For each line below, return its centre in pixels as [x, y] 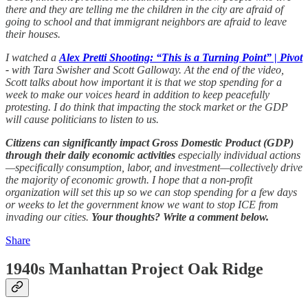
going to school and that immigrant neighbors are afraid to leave [146, 21]
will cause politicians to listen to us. [82, 119]
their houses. [33, 34]
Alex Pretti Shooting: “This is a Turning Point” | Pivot [181, 57]
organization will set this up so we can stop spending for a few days [151, 192]
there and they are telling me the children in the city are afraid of [144, 9]
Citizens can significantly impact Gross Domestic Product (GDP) [150, 142]
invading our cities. [48, 217]
